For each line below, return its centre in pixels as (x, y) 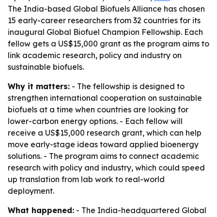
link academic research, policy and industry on (95, 55)
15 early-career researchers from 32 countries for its (104, 20)
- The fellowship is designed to (127, 86)
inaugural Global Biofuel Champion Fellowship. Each (105, 32)
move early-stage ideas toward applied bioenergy (103, 144)
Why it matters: (39, 86)
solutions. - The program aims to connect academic (103, 156)
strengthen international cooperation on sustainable (105, 98)
